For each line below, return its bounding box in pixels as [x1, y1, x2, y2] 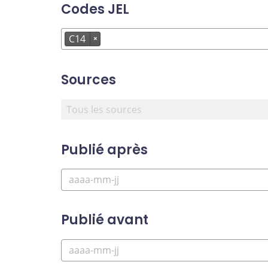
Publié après [61, 140, 148, 159]
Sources [61, 71, 116, 90]
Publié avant [61, 211, 148, 230]
